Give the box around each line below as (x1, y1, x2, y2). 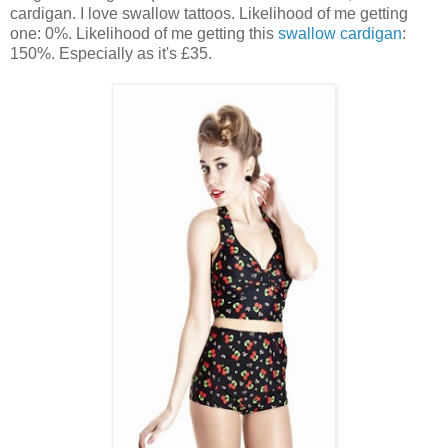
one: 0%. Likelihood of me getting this (10, 24, 278, 42)
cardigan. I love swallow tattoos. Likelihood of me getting (10, 4, 408, 22)
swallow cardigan (278, 24, 402, 42)
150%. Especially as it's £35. (10, 44, 212, 62)
